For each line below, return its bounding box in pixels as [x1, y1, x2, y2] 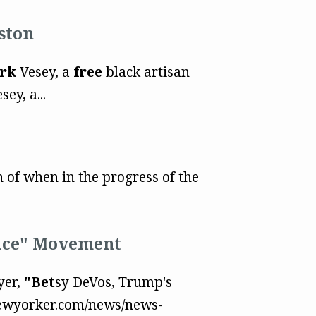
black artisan [102, 62, 190, 81]
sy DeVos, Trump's [54, 272, 172, 291]
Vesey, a [16, 62, 73, 81]
